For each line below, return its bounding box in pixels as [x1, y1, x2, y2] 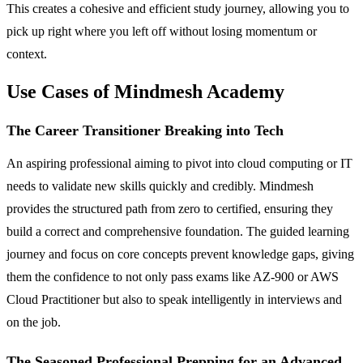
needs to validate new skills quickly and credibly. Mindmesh [6, 179, 314, 194]
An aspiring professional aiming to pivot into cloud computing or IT [6, 156, 352, 171]
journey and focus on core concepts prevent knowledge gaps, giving [6, 247, 354, 262]
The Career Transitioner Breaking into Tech [6, 122, 284, 139]
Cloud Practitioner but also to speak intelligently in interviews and [6, 293, 342, 307]
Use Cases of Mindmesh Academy [6, 81, 284, 103]
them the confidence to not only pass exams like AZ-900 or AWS [6, 270, 339, 284]
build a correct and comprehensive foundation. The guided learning [6, 224, 349, 239]
